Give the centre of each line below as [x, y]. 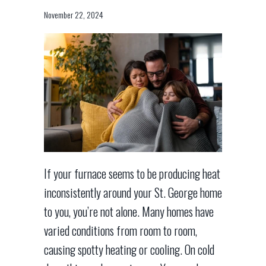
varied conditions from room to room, [121, 231]
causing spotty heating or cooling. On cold [129, 250]
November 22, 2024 [74, 15]
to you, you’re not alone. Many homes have [129, 212]
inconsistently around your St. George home [133, 193]
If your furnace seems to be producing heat [132, 174]
